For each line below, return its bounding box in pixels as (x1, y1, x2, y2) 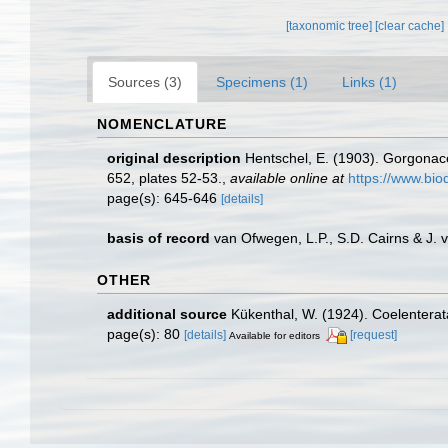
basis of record (107, 230, 210, 246)
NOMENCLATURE (97, 116, 227, 132)
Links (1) (342, 74, 397, 90)
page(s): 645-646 (107, 190, 221, 206)
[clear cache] (375, 19, 445, 33)
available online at (230, 170, 344, 186)
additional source (107, 306, 227, 322)
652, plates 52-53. (107, 170, 222, 186)
